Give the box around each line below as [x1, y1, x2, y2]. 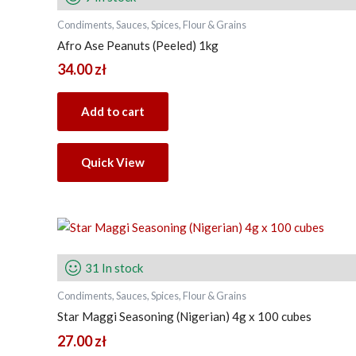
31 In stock [85, 260, 143, 275]
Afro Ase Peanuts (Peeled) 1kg [57, 37, 219, 52]
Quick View [81, 154, 145, 169]
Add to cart [81, 103, 145, 118]
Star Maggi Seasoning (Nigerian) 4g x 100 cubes [57, 309, 311, 324]
